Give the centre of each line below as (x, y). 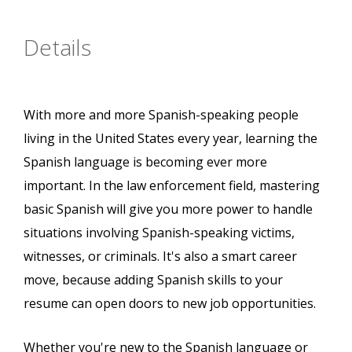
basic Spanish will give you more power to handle (168, 209)
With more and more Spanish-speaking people (161, 115)
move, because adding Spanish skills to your (153, 280)
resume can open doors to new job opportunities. (170, 304)
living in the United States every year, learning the (170, 139)
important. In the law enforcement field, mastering (172, 186)
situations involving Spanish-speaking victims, (159, 233)
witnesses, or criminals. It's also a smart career (160, 257)
